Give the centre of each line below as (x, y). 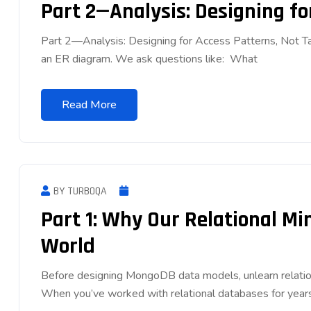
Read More (89, 104)
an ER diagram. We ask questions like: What (149, 59)
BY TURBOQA (80, 191)
